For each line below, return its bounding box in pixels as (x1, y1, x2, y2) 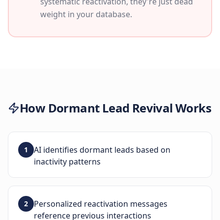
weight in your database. (40, 9, 132, 20)
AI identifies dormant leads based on (34, 144, 170, 155)
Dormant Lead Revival (48, 100, 173, 116)
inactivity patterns (34, 156, 101, 167)
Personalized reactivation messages (34, 198, 167, 209)
